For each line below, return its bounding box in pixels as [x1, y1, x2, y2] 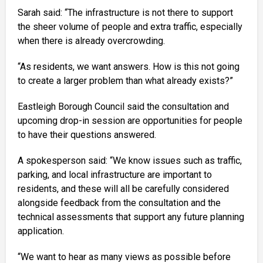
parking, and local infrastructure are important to [18, 168, 212, 180]
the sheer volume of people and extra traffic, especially [18, 21, 242, 32]
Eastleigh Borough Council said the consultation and [18, 100, 229, 112]
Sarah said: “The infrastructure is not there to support [18, 6, 233, 18]
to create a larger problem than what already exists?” [18, 75, 233, 86]
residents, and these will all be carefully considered [18, 183, 229, 194]
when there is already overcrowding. [18, 35, 165, 46]
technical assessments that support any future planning [18, 211, 244, 222]
